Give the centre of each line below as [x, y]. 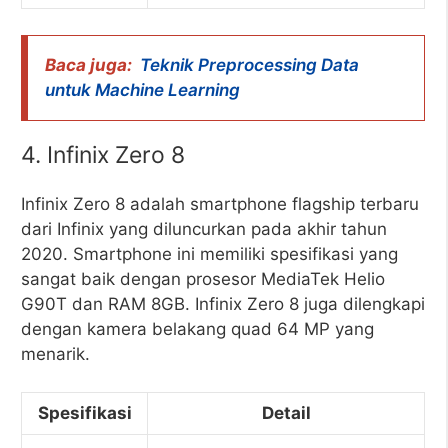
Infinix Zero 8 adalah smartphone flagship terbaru [220, 203]
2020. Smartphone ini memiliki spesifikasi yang [209, 253]
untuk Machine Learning [142, 89]
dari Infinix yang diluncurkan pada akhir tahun [204, 228]
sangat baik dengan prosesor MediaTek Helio [203, 278]
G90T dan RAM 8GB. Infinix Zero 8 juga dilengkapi [223, 303]
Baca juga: [88, 64]
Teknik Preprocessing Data [249, 64]
